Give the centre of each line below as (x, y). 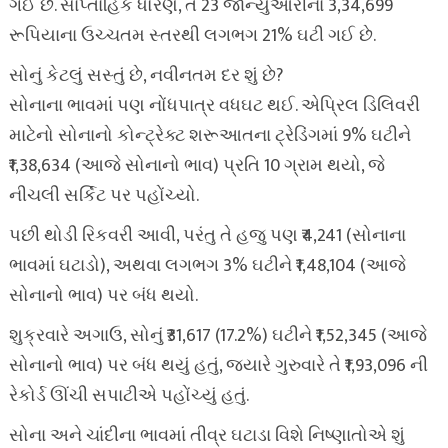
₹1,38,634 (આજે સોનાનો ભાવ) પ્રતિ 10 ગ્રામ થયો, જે (196, 166)
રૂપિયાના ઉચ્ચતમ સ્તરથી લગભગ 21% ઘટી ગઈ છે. (192, 36)
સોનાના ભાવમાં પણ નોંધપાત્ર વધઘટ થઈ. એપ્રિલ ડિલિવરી (214, 106)
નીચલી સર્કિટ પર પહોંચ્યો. (103, 196)
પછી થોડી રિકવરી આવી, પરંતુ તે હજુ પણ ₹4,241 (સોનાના (207, 236)
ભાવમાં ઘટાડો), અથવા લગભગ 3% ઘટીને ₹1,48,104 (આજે (207, 266)
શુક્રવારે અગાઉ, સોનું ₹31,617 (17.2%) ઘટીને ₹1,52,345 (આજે (217, 336)
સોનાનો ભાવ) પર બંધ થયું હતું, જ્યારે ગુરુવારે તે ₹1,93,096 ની (218, 366)
